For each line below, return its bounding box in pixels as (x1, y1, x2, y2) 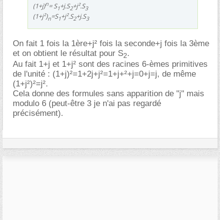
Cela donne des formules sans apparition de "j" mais (13, 89, 204, 99)
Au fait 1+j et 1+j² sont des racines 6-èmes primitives (13, 59, 208, 69)
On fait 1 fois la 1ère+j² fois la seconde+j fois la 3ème (13, 38, 209, 48)
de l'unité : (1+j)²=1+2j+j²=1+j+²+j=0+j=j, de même (13, 69, 196, 79)
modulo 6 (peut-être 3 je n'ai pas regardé (13, 99, 161, 109)
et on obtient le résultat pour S (13, 48, 123, 58)
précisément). (13, 109, 63, 118)
